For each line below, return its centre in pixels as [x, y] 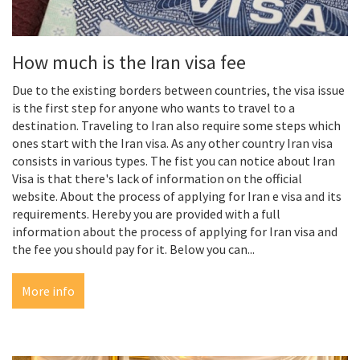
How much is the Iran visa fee [129, 63]
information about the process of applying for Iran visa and [175, 232]
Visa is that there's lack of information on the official [157, 179]
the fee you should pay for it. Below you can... [133, 250]
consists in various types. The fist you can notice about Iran [174, 161]
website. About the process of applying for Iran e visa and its [177, 196]
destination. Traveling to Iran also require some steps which [176, 126]
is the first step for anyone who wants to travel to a [153, 108]
